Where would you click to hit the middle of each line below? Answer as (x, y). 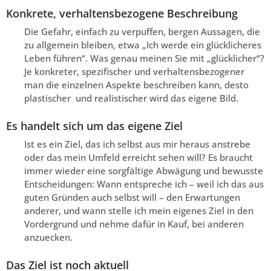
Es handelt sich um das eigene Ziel (94, 126)
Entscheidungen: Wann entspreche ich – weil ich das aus (144, 184)
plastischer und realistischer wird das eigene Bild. (131, 98)
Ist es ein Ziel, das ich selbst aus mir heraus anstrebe (139, 144)
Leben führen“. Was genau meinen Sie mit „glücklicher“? (144, 58)
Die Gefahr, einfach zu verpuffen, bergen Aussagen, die (142, 31)
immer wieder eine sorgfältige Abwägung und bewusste (144, 170)
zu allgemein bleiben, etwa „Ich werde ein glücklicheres (143, 44)
